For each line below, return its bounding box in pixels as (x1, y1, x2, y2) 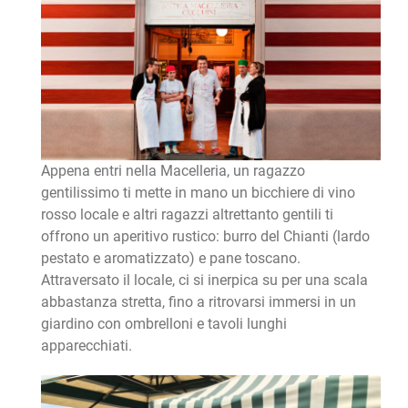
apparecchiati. (40, 337, 132, 355)
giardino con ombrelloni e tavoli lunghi (40, 315, 287, 333)
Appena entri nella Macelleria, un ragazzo (40, 162, 305, 180)
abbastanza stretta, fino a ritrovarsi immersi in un (40, 293, 356, 311)
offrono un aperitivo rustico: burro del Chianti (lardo (40, 228, 370, 246)
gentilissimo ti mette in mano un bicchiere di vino (40, 184, 355, 202)
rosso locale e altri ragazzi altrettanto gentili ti (40, 206, 333, 224)
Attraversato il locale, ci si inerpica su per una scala (40, 271, 368, 290)
